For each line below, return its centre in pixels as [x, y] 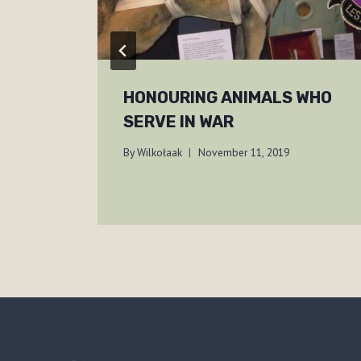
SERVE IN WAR [178, 121]
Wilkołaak [160, 153]
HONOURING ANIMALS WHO [228, 97]
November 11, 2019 [244, 153]
